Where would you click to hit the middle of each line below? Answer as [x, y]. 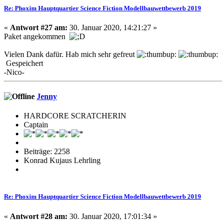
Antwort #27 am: [39, 27]
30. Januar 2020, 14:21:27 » [112, 27]
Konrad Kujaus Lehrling [62, 161]
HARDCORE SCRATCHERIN [75, 116]
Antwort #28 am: [39, 216]
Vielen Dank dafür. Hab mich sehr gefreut [70, 54]
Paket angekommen [37, 36]
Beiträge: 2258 [47, 152]
